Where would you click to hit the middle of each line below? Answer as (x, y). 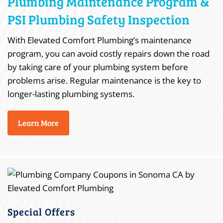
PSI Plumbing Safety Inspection (99, 19)
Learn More (38, 123)
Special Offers (41, 212)
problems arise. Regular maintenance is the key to (104, 80)
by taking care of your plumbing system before (98, 67)
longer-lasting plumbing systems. (71, 94)
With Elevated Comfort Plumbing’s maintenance (100, 40)
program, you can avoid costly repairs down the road (109, 54)
